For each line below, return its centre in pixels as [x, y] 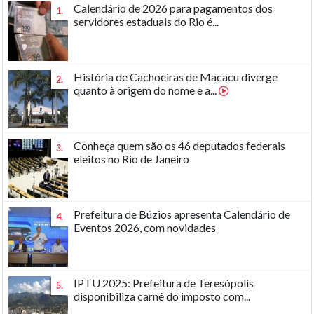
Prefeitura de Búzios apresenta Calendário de [182, 214]
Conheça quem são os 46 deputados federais [180, 145]
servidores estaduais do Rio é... [146, 21]
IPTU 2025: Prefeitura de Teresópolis [164, 282]
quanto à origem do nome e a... [146, 90]
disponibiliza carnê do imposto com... [162, 296]
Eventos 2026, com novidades [145, 227]
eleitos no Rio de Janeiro [132, 158]
